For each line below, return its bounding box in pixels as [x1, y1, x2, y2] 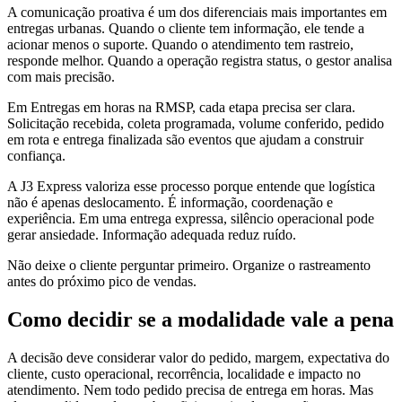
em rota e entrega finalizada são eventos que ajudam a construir [7, 132, 363, 148]
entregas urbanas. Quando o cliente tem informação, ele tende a [7, 21, 364, 37]
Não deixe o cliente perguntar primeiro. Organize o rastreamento [7, 258, 371, 274]
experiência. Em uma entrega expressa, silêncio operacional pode [7, 211, 374, 227]
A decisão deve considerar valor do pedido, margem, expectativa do [7, 350, 389, 365]
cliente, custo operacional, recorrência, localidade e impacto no [7, 366, 361, 381]
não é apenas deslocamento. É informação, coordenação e [7, 195, 333, 211]
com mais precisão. [7, 69, 115, 85]
